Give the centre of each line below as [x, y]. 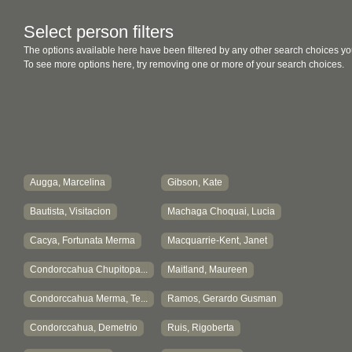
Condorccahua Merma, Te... [89, 299]
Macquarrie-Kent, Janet [217, 240]
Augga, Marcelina [68, 182]
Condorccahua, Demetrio [84, 328]
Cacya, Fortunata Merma [82, 240]
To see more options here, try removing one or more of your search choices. [184, 64]
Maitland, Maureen [207, 269]
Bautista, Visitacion [70, 211]
